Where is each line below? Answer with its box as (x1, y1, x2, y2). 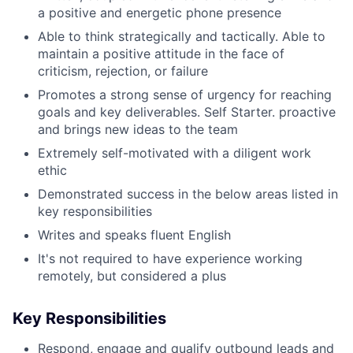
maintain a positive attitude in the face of (38, 45, 284, 61)
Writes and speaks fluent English (38, 226, 231, 243)
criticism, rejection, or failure (38, 62, 208, 79)
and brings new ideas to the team (38, 121, 238, 137)
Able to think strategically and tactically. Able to (38, 28, 325, 44)
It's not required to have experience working (38, 250, 303, 266)
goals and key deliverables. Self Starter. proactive (38, 103, 336, 120)
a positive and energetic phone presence (38, 4, 281, 20)
